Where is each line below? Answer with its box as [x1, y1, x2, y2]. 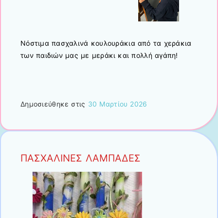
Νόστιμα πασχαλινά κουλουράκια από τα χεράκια [20, 38, 192, 47]
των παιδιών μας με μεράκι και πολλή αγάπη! [20, 51, 178, 59]
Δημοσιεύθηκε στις [20, 100, 88, 109]
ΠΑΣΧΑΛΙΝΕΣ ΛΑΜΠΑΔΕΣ [20, 152, 141, 164]
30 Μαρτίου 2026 [88, 100, 147, 109]
